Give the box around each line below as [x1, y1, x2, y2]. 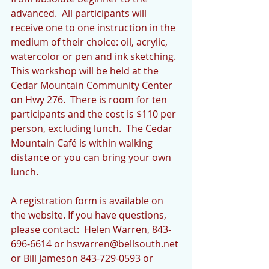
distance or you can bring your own [11, 151, 174, 164]
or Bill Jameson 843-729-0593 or [11, 252, 156, 265]
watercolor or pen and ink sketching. [11, 50, 178, 63]
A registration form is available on [11, 194, 166, 207]
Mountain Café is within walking [11, 136, 155, 150]
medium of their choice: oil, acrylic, [11, 35, 170, 49]
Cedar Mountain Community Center [11, 79, 175, 92]
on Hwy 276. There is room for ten [11, 93, 169, 106]
